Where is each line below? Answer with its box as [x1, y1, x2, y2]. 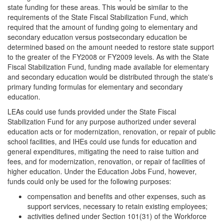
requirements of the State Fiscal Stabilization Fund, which [7, 11, 188, 22]
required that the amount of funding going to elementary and [7, 21, 198, 32]
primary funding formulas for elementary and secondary [7, 81, 183, 92]
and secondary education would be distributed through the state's [7, 71, 213, 82]
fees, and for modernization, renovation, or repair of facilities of [7, 156, 205, 166]
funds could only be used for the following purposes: [7, 176, 171, 186]
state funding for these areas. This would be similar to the [7, 1, 188, 12]
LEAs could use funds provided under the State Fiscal [7, 106, 176, 116]
